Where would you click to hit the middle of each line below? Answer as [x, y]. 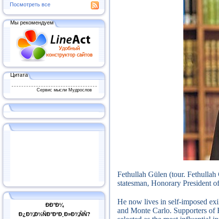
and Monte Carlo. [145, 210]
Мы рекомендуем [32, 22]
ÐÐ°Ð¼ [54, 205]
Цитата [19, 75]
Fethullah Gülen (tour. [152, 174]
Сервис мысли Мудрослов [64, 90]
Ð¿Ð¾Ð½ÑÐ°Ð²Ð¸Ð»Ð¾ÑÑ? [54, 214]
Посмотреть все [30, 4]
